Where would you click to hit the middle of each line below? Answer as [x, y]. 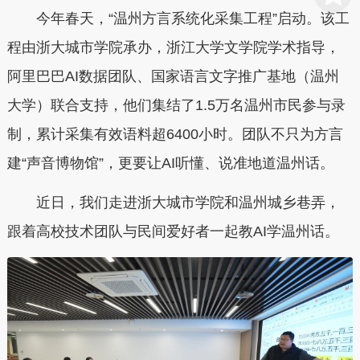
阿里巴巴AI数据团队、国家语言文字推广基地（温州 [173, 76]
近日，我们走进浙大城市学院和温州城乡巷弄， [173, 202]
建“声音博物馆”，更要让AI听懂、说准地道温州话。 [170, 163]
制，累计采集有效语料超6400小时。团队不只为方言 [175, 134]
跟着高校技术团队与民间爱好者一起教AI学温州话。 [173, 231]
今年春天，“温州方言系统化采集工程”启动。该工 [178, 18]
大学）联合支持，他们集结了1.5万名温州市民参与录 [176, 105]
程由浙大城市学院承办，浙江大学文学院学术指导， [173, 47]
